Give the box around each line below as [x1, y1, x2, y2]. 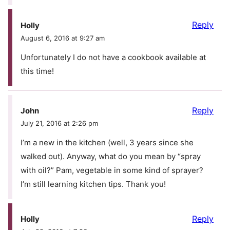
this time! [21, 66, 54, 76]
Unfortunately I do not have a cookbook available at [21, 52, 206, 62]
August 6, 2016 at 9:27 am [21, 33, 105, 42]
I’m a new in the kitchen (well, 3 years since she [21, 137, 194, 147]
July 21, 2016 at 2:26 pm [21, 119, 98, 127]
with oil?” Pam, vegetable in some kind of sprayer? [21, 165, 203, 175]
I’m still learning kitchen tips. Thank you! [21, 179, 166, 189]
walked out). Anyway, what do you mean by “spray [21, 151, 201, 161]
